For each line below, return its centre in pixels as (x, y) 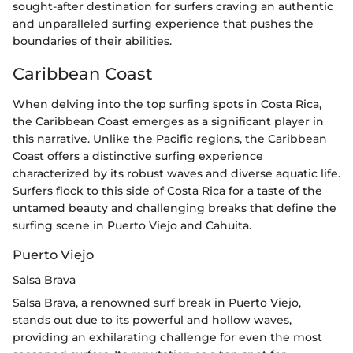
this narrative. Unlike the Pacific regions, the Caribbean (170, 138)
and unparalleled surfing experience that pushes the (163, 24)
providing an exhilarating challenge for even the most (167, 337)
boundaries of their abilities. (92, 41)
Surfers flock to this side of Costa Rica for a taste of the (167, 190)
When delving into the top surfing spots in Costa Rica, (167, 104)
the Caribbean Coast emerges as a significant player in (168, 121)
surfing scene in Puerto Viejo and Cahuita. (132, 225)
